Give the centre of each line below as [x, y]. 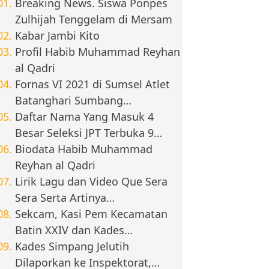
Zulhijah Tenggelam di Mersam [94, 20]
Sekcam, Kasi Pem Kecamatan [92, 214]
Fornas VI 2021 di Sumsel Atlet [93, 84]
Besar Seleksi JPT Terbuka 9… [89, 133]
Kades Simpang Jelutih [72, 246]
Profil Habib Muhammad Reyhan [98, 52]
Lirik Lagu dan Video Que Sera [92, 182]
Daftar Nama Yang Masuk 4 [85, 117]
